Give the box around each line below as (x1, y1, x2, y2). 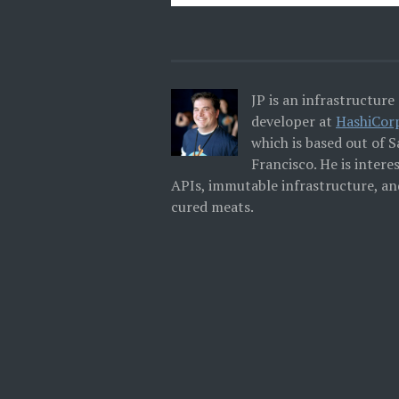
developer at (251, 111, 336, 131)
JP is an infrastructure (251, 90, 395, 110)
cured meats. (171, 197, 254, 216)
